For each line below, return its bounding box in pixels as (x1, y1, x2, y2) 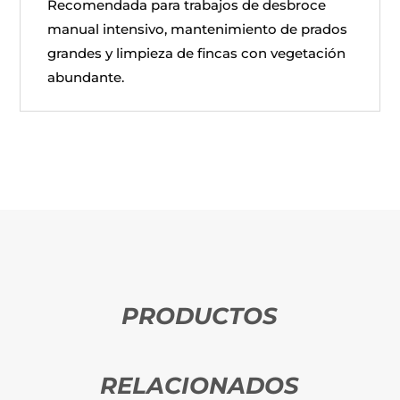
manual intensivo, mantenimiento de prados (47, 21, 348, 37)
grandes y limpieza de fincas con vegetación (47, 45, 346, 62)
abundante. (47, 69, 125, 86)
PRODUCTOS (121, 302, 279, 330)
